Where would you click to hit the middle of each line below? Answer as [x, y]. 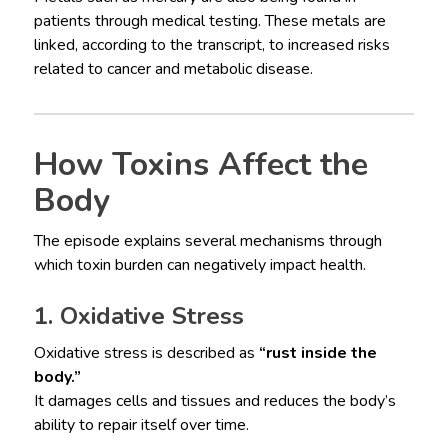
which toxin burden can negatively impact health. [199, 264]
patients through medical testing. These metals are [209, 20]
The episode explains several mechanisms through [207, 240]
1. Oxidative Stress [138, 315]
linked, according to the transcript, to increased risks [211, 44]
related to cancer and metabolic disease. [173, 68]
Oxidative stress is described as [146, 352]
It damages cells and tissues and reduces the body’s [214, 400]
